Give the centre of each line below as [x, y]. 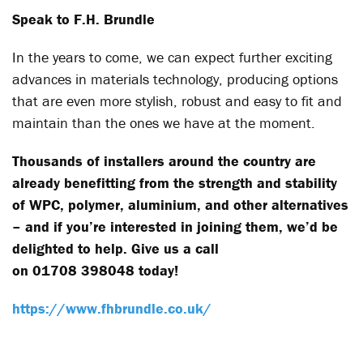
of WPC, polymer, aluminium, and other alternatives [180, 205]
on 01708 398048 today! [95, 270]
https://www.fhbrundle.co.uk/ [112, 308]
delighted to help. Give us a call [115, 248]
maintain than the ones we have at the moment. [164, 123]
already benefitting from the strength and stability [175, 183]
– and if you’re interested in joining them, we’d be [175, 226]
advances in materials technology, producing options [175, 79]
